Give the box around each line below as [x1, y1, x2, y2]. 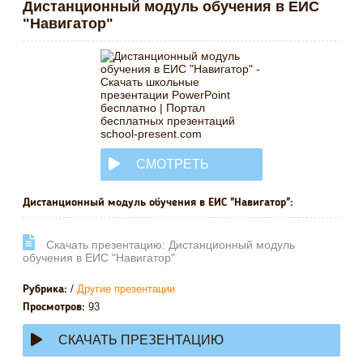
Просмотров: [23, 301, 85, 313]
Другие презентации [77, 282, 175, 295]
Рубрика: [23, 283, 67, 295]
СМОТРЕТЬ [136, 157, 209, 171]
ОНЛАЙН [109, 190, 165, 203]
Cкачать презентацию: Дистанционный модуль [43, 237, 295, 251]
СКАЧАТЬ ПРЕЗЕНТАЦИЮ [58, 332, 224, 347]
